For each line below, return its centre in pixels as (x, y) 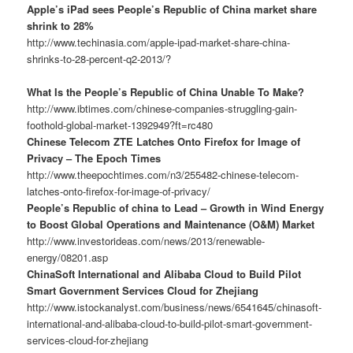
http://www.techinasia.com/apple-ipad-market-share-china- (159, 43)
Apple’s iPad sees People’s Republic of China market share (172, 9)
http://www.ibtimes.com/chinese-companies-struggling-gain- (162, 109)
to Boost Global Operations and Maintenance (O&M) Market (171, 225)
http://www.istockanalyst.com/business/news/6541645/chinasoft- (175, 307)
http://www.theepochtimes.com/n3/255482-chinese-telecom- (163, 175)
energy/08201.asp (68, 258)
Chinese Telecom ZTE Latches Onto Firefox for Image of (164, 142)
